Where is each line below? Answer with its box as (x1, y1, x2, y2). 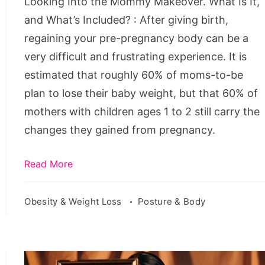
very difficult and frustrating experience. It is (24, 50, 247, 63)
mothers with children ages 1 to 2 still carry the (24, 105, 260, 118)
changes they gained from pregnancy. (24, 123, 216, 136)
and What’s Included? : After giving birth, (24, 13, 229, 26)
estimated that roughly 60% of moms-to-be (24, 68, 244, 81)
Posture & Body (138, 195, 206, 207)
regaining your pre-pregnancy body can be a (24, 31, 249, 44)
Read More (24, 157, 73, 170)
